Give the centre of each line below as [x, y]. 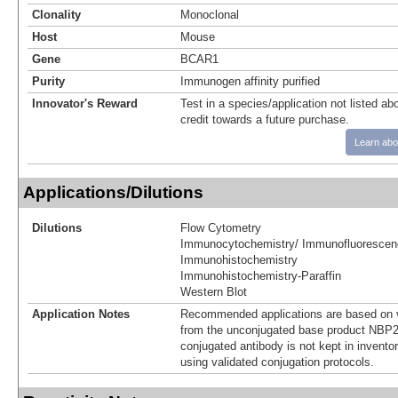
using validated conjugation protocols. [277, 362]
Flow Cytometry [221, 227]
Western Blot [214, 291]
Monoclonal [210, 14]
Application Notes [81, 314]
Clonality [56, 14]
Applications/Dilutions [113, 192]
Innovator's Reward [85, 103]
